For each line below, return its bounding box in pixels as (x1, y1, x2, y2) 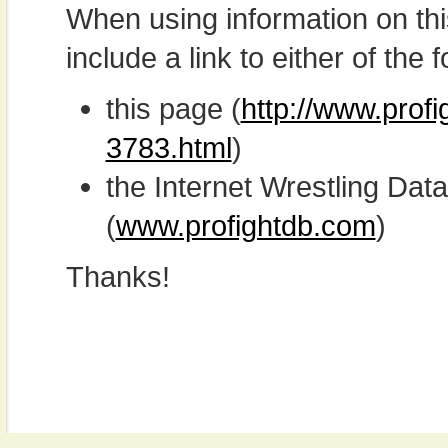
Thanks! (65, 260, 170, 293)
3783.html (105, 131, 232, 164)
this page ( (105, 92, 241, 125)
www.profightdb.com (115, 209, 376, 242)
